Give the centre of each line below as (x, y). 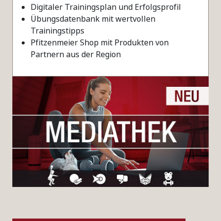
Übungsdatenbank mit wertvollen (93, 18)
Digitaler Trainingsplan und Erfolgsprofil (106, 7)
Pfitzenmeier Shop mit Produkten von (100, 42)
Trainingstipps (57, 30)
